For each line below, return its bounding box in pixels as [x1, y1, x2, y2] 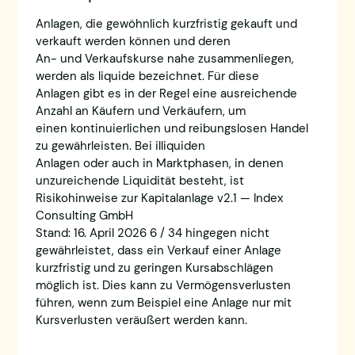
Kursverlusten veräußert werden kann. [35, 311, 247, 328]
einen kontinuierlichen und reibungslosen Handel [35, 120, 308, 136]
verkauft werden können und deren [35, 32, 231, 49]
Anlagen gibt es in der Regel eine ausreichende [35, 85, 297, 101]
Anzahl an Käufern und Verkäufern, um [35, 102, 246, 119]
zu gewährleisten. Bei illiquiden [35, 137, 205, 154]
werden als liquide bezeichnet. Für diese [35, 67, 259, 84]
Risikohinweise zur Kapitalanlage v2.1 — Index [35, 189, 283, 206]
